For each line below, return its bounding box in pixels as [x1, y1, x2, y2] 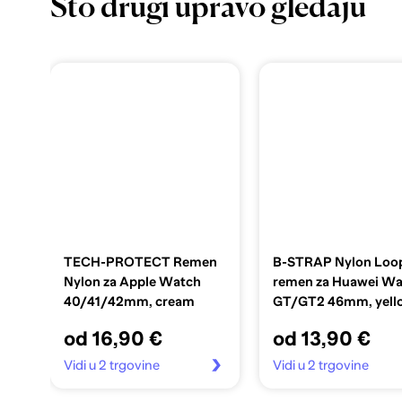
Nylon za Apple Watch [63, 274, 201, 289]
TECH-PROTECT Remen [63, 254, 217, 269]
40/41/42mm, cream [63, 293, 195, 309]
